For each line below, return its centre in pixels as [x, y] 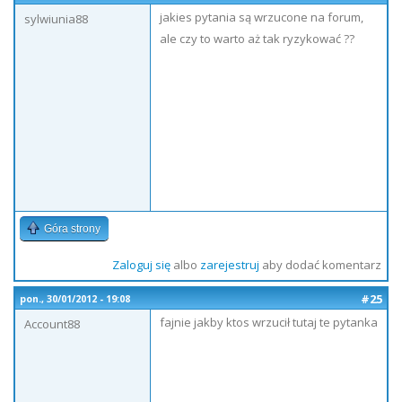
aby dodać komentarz [320, 265]
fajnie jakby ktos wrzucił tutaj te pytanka [269, 322]
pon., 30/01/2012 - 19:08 [75, 299]
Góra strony [72, 229]
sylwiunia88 [56, 19]
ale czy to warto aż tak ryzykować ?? [257, 39]
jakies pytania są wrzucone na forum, [262, 17]
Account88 [52, 324]
